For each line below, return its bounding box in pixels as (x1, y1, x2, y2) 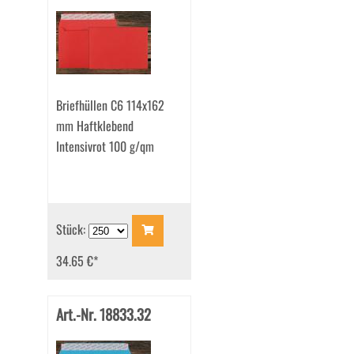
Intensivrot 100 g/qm (55, 137, 154, 156)
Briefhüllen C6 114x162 (55, 96, 164, 115)
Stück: (55, 219, 88, 239)
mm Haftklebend (55, 116, 134, 136)
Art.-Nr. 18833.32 (55, 303, 151, 326)
